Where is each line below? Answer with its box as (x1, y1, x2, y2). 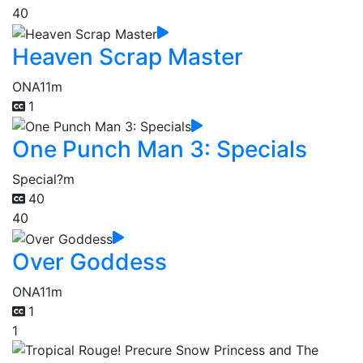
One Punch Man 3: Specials (12, 135, 307, 164)
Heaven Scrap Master (12, 42, 243, 70)
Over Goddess (12, 248, 167, 276)
